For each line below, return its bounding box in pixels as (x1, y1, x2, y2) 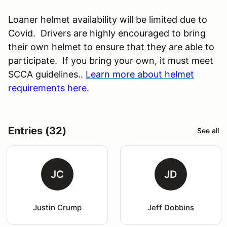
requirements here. (8, 82, 89, 93)
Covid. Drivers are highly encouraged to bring (8, 27, 206, 39)
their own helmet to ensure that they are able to (8, 41, 214, 52)
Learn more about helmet (86, 68, 194, 80)
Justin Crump (32, 202, 82, 212)
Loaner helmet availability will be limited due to (8, 14, 207, 25)
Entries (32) (8, 124, 66, 137)
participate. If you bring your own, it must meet (8, 55, 213, 66)
